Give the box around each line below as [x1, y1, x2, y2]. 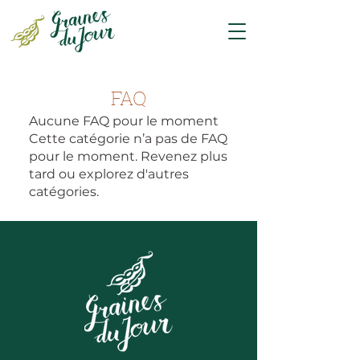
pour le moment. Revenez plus [29, 149, 227, 164]
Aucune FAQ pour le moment [29, 113, 219, 129]
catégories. [29, 184, 99, 199]
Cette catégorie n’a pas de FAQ [29, 131, 227, 146]
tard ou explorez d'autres [29, 166, 189, 182]
